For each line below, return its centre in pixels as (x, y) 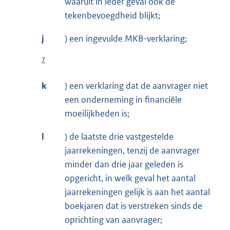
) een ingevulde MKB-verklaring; (126, 39)
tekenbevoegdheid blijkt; (112, 16)
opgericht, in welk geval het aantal (130, 178)
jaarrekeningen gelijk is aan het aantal (137, 192)
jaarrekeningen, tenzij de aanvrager (132, 151)
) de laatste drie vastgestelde (119, 137)
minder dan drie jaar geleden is (124, 165)
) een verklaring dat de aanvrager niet (136, 86)
